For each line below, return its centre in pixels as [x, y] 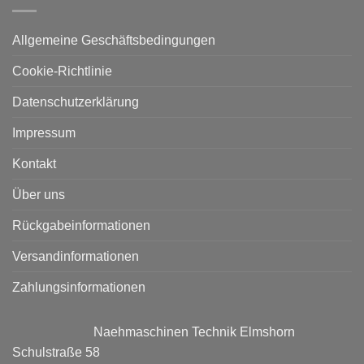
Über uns [39, 194]
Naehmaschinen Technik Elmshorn [194, 331]
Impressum [44, 132]
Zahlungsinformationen [79, 287]
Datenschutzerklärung [76, 102]
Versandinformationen [76, 256]
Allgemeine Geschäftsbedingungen [114, 40]
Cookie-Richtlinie [62, 71]
